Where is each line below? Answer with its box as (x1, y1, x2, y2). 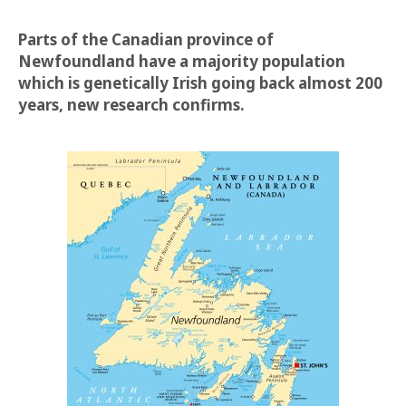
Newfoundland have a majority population (18, 51, 345, 72)
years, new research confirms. (18, 94, 245, 115)
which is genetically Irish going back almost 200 (18, 72, 382, 93)
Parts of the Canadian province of (18, 29, 274, 50)
